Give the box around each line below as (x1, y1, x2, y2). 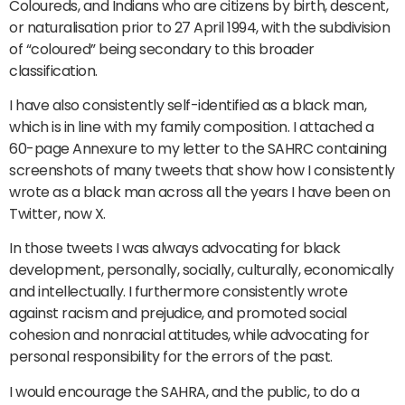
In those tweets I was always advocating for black (9, 238, 341, 259)
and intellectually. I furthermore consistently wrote (9, 281, 347, 303)
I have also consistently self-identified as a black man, (9, 94, 366, 116)
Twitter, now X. (9, 202, 106, 224)
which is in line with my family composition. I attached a (9, 116, 374, 137)
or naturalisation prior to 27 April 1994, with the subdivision (9, 16, 390, 38)
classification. (9, 60, 98, 81)
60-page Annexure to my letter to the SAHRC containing (9, 137, 387, 159)
